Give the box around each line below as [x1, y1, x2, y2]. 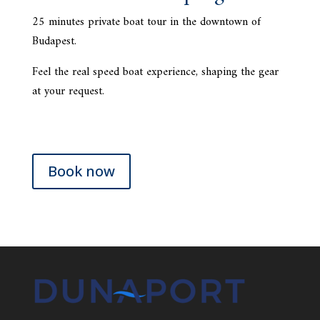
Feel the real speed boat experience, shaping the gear [31, 62, 279, 83]
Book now [47, 161, 115, 181]
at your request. [31, 81, 104, 102]
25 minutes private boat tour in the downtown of [31, 12, 261, 33]
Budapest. [31, 31, 76, 52]
